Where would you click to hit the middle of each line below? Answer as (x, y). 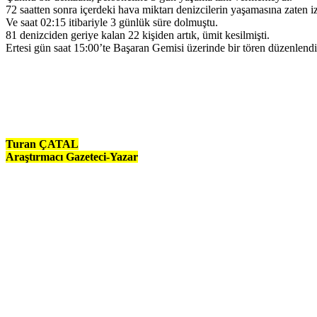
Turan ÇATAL (42, 144)
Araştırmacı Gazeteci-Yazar (72, 156)
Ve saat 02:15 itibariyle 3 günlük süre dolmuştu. (112, 22)
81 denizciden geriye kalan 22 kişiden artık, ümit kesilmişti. (138, 35)
